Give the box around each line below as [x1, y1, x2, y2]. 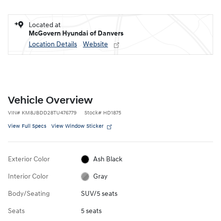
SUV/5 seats [80, 189, 117, 198]
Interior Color [8, 172, 48, 181]
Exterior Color [8, 154, 50, 163]
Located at [29, 20, 61, 29]
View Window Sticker [51, 122, 104, 129]
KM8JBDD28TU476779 [22, 109, 76, 116]
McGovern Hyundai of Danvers [29, 29, 123, 37]
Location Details [29, 39, 77, 48]
